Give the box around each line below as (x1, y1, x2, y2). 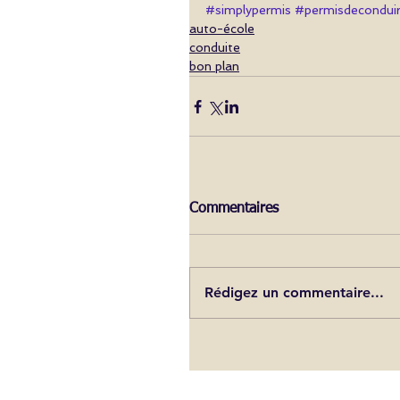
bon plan (189, 59, 239, 74)
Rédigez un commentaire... (204, 284, 384, 302)
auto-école (189, 21, 254, 37)
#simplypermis (205, 3, 291, 18)
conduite (189, 40, 240, 55)
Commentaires (189, 202, 279, 217)
